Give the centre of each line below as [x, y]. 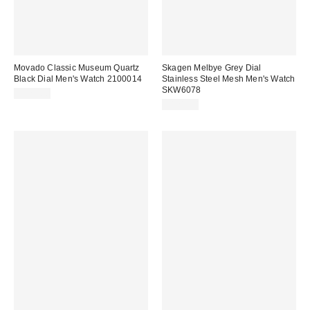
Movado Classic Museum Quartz [77, 68]
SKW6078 [182, 90]
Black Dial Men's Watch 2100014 [78, 79]
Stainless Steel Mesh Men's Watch [229, 79]
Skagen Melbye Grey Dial [212, 68]
